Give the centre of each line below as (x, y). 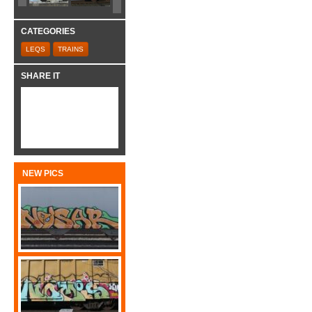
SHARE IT (40, 76)
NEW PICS (43, 173)
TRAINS (71, 49)
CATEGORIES (48, 31)
